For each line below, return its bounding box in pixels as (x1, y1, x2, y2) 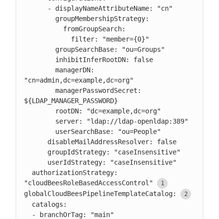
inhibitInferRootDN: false (24, 56, 55, 64)
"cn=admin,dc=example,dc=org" (24, 76, 133, 84)
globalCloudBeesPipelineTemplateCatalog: (24, 190, 176, 197)
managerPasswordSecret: (24, 87, 55, 94)
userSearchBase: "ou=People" (24, 128, 55, 135)
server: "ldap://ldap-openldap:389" (24, 117, 55, 125)
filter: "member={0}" (24, 35, 71, 43)
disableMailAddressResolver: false (24, 138, 47, 146)
